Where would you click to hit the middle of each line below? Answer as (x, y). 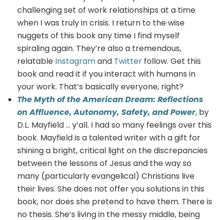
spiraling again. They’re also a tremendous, (99, 48)
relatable (36, 61)
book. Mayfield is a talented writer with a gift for (109, 137)
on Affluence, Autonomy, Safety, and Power (106, 112)
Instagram (75, 61)
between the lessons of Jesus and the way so (104, 163)
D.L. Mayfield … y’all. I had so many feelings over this (114, 125)
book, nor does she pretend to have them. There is (115, 201)
